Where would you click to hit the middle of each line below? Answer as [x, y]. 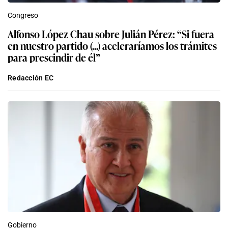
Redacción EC [31, 78]
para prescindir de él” [54, 57]
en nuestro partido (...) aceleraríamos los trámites [112, 46]
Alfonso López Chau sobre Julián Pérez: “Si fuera [111, 34]
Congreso [23, 16]
